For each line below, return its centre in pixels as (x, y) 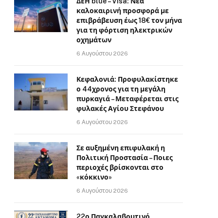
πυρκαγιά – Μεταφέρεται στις (127, 99)
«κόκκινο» (94, 177)
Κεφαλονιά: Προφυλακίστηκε (127, 79)
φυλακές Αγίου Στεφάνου (120, 108)
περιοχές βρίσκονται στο (120, 167)
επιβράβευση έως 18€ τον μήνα (129, 20)
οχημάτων (94, 40)
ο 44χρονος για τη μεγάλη (121, 89)
